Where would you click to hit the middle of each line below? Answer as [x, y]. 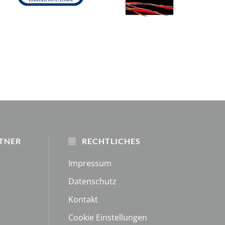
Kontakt [83, 199]
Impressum [90, 163]
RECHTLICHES [110, 141]
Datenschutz [92, 181]
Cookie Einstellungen [108, 217]
